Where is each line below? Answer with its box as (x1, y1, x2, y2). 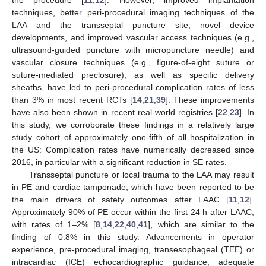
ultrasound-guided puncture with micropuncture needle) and (12, 45, 254, 55)
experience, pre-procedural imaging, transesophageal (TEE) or (12, 244, 254, 254)
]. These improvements (165, 94, 254, 104)
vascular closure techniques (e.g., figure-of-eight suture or (12, 57, 254, 67)
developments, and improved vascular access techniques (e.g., (12, 32, 254, 42)
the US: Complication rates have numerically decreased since (12, 144, 254, 154)
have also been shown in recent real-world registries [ (12, 107, 218, 117)
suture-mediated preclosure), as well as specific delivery (12, 69, 254, 80)
